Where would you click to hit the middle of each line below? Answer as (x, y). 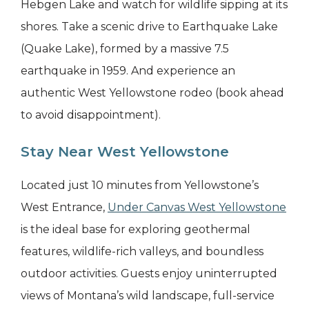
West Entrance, (64, 208)
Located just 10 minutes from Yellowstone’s (140, 186)
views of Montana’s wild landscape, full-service (148, 296)
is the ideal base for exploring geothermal (136, 230)
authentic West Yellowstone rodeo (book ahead (152, 93)
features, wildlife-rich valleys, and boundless (142, 252)
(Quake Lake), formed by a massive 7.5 (125, 49)
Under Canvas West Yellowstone (197, 208)
